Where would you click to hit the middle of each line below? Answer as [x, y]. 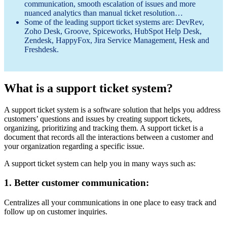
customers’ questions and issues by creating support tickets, [98, 119]
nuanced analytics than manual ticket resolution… [104, 13]
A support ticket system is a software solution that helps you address [112, 109]
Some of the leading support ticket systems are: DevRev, [114, 22]
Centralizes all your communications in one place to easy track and [110, 202]
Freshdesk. [42, 49]
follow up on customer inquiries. [56, 211]
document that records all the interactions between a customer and [109, 137]
